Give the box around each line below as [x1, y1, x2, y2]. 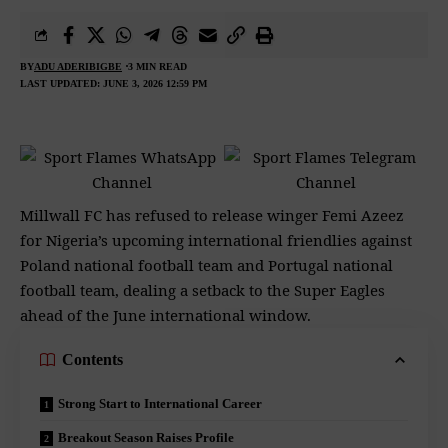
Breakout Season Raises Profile [58, 429, 234, 445]
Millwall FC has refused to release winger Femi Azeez [20, 204, 404, 225]
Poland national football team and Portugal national [20, 254, 393, 275]
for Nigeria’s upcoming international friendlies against [20, 229, 412, 250]
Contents [62, 350, 123, 368]
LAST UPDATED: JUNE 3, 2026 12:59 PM [20, 77, 207, 89]
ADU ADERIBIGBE [34, 60, 122, 72]
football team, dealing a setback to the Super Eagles [20, 279, 385, 300]
